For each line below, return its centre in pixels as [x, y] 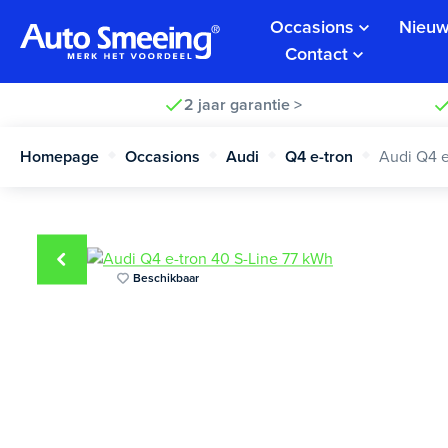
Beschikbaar [166, 277]
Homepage [59, 156]
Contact [316, 54]
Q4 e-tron [319, 156]
